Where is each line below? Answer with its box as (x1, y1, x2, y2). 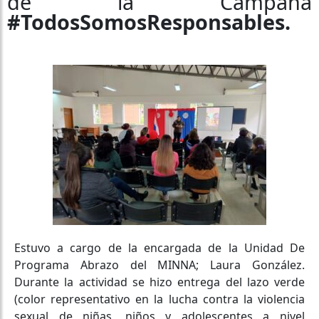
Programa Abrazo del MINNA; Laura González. (14, 256, 305, 273)
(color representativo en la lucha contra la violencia (14, 291, 305, 307)
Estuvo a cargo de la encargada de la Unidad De (14, 239, 305, 256)
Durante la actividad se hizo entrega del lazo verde (14, 273, 305, 290)
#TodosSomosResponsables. (7, 7, 291, 36)
